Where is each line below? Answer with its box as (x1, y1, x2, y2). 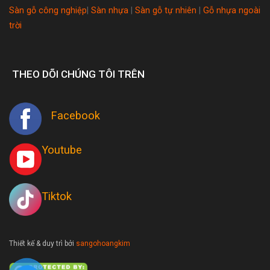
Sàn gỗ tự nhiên (135, 5, 196, 16)
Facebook (42, 108, 100, 122)
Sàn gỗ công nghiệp (9, 5, 87, 16)
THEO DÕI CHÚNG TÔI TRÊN (12, 67, 145, 80)
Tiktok (42, 189, 72, 202)
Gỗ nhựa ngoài (203, 5, 260, 16)
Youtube (42, 143, 85, 156)
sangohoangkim (76, 239, 130, 248)
